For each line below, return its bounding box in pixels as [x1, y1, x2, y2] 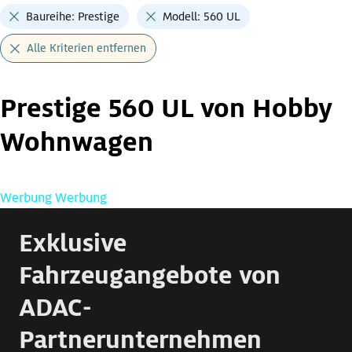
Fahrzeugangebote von [19, 259, 280, 291]
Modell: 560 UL [163, 9, 240, 24]
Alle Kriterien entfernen [27, 41, 146, 56]
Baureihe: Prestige [26, 9, 119, 24]
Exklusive [19, 227, 126, 259]
